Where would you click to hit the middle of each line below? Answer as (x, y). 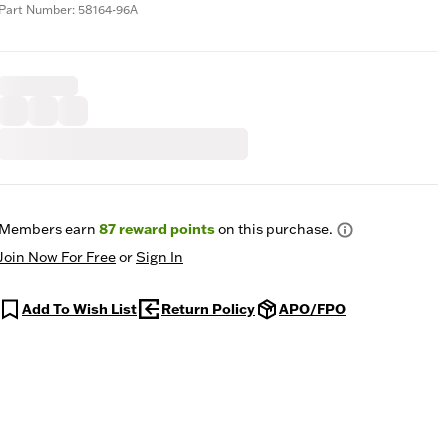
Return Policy (208, 309)
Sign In (159, 257)
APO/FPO (312, 309)
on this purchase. (274, 229)
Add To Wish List (79, 309)
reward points (165, 229)
